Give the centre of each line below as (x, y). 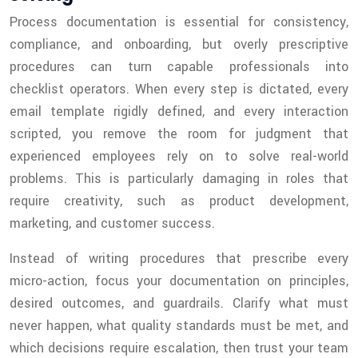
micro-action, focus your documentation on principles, (179, 281)
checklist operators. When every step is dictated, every (179, 89)
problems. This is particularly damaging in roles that (179, 179)
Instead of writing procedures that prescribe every (179, 259)
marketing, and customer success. (112, 224)
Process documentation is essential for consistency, (179, 22)
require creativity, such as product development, (179, 201)
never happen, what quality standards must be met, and (179, 326)
